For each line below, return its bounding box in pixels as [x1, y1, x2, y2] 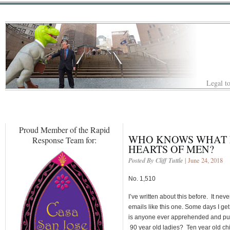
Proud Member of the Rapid [18, 124, 110, 135]
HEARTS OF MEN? [128, 142, 214, 156]
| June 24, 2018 [183, 156, 223, 165]
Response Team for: [32, 134, 97, 145]
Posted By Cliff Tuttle [128, 156, 183, 165]
